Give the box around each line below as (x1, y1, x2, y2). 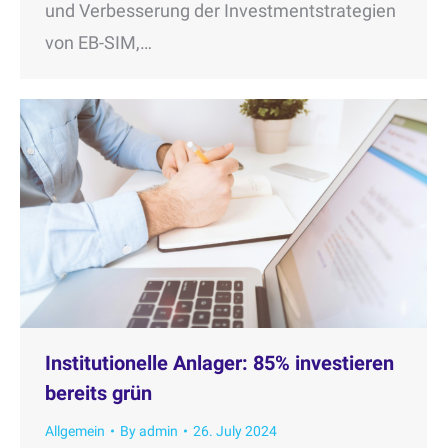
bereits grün (45, 380, 152, 405)
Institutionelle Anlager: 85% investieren (45, 350, 394, 375)
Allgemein (45, 422, 105, 439)
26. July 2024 (193, 422, 277, 439)
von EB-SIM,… (45, 31, 152, 53)
